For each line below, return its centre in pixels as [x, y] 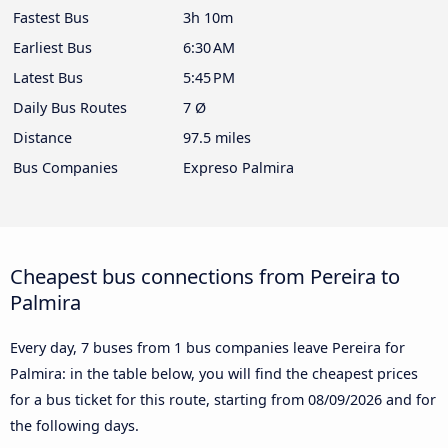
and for [409, 400]
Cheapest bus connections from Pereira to [205, 276]
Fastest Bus [51, 18]
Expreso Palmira [238, 168]
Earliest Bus [52, 48]
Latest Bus [48, 78]
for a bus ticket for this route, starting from [159, 400]
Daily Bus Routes [70, 108]
